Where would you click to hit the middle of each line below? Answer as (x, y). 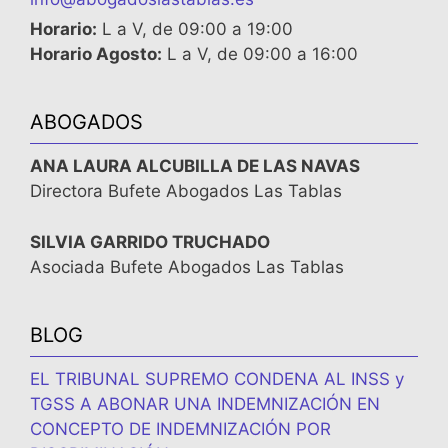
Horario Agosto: (96, 54)
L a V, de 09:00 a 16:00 (260, 54)
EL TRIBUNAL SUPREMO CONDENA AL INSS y (217, 378)
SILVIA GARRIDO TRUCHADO (150, 241)
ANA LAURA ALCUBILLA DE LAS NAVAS (195, 166)
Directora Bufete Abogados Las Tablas (186, 191)
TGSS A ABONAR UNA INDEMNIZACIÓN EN (205, 403)
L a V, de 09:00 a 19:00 (195, 29)
